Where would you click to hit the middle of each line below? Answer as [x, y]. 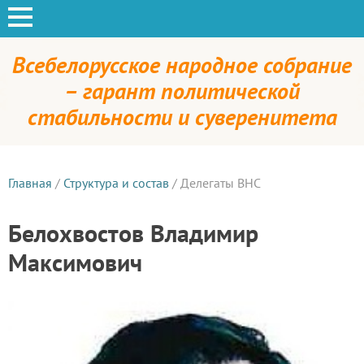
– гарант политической [182, 91]
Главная [30, 183]
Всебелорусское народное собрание [182, 65]
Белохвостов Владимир [133, 233]
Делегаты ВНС [221, 183]
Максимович [75, 262]
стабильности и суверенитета [182, 117]
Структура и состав [116, 183]
